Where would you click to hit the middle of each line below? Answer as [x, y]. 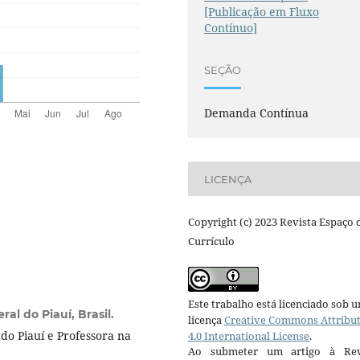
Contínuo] [231, 28]
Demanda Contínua [257, 113]
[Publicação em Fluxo [262, 12]
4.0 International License [249, 336]
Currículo [211, 241]
